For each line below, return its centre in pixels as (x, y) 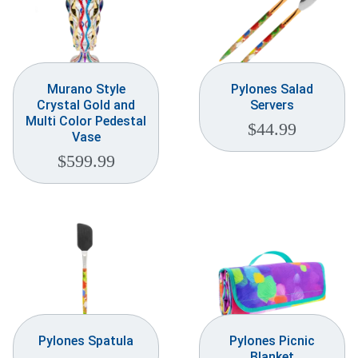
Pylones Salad (272, 89)
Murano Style (86, 89)
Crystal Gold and (86, 105)
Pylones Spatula (86, 341)
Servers (272, 105)
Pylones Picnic (272, 341)
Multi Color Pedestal (86, 121)
